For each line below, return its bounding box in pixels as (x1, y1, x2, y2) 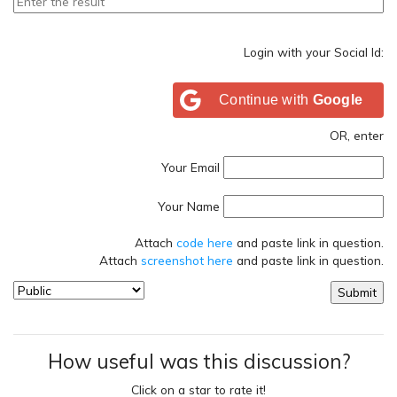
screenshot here (141, 252, 233, 268)
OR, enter (330, 127, 384, 143)
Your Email (161, 160, 220, 175)
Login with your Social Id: (244, 43, 384, 59)
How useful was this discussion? (47, 348, 350, 374)
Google (312, 91, 362, 107)
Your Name (158, 198, 220, 214)
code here (176, 234, 233, 250)
